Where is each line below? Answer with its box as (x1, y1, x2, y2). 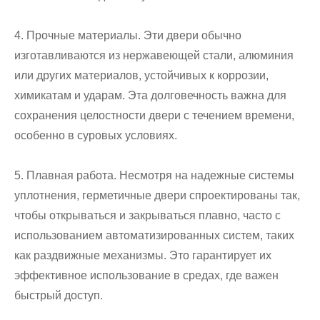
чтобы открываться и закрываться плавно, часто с (14, 209, 281, 222)
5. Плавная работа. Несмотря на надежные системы (14, 169, 294, 182)
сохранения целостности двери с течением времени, (14, 109, 294, 122)
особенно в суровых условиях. (14, 129, 177, 142)
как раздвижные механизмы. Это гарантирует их (14, 249, 271, 262)
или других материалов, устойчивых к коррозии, (14, 69, 269, 82)
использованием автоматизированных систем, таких (14, 229, 294, 242)
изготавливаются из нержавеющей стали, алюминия (14, 49, 294, 62)
